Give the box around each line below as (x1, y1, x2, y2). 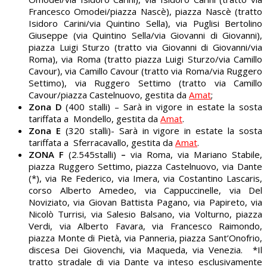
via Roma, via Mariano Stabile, (126, 148, 262, 160)
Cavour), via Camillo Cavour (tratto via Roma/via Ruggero (29, 64, 262, 77)
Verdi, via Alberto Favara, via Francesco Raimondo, (29, 219, 262, 232)
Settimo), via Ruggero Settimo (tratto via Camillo (29, 76, 262, 89)
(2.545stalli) (69, 148, 116, 160)
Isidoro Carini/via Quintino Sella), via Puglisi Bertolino (29, 17, 262, 29)
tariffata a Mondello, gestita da (29, 112, 160, 125)
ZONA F (29, 148, 69, 160)
